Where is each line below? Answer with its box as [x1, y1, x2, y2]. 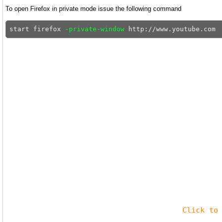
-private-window [65, 25, 124, 33]
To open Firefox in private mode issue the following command [5, 5, 181, 12]
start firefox [9, 25, 65, 33]
